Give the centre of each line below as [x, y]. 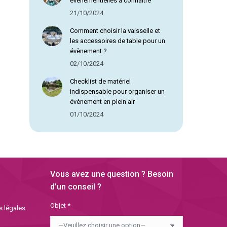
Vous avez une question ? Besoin [111, 174]
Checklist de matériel [101, 82]
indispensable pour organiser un [118, 92]
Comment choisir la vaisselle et [115, 31]
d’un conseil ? [75, 187]
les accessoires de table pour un [118, 41]
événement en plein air [103, 102]
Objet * [60, 206]
